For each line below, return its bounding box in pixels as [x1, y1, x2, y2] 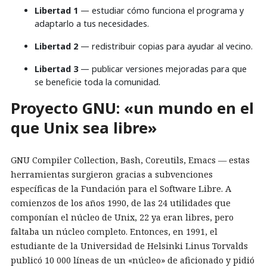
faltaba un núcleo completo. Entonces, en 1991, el [11, 225, 218, 237]
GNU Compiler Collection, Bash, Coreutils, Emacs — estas [11, 154, 250, 166]
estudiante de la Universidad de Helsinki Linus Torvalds [11, 240, 248, 252]
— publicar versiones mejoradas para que [78, 63, 247, 75]
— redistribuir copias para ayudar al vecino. [78, 41, 253, 52]
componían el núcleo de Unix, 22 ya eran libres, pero [11, 211, 234, 223]
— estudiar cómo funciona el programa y [78, 5, 244, 17]
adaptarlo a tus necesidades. [35, 18, 149, 30]
